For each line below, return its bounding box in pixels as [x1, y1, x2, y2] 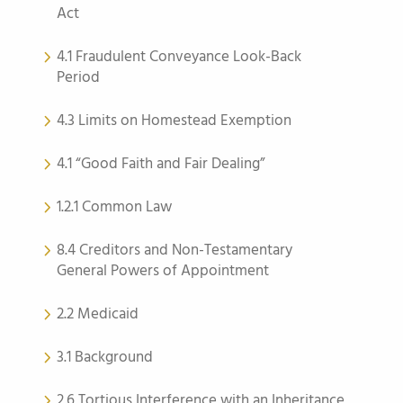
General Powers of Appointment [57, 259, 269, 283]
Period [57, 66, 100, 90]
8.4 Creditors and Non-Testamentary [57, 238, 292, 263]
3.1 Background [57, 345, 153, 370]
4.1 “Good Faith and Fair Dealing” [57, 152, 264, 176]
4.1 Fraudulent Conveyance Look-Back [57, 45, 301, 69]
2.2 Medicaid [57, 302, 139, 327]
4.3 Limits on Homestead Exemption [57, 109, 291, 133]
